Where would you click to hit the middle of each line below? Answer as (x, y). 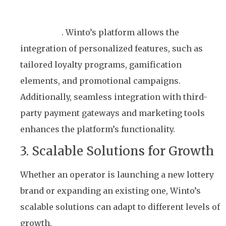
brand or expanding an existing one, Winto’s (110, 190)
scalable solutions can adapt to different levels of (120, 207)
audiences (41, 32)
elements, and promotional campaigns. (100, 80)
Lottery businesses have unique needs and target (119, 16)
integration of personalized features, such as (111, 48)
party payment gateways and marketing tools (112, 113)
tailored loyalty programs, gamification (101, 64)
